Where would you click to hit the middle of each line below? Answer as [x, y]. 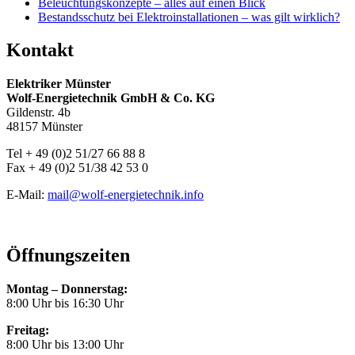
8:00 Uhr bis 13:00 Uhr [65, 345]
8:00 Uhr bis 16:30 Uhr [65, 303]
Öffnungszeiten [68, 256]
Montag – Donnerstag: [67, 289]
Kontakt [40, 50]
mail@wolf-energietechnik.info [126, 195]
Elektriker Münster [59, 84]
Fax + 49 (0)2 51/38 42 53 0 [77, 168]
